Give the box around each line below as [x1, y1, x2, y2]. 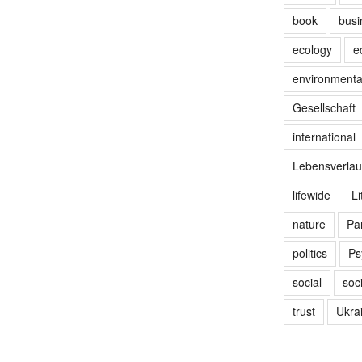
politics [292, 244, 327, 261]
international [292, 128, 356, 145]
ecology [292, 40, 332, 57]
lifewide [292, 186, 330, 203]
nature [292, 215, 326, 232]
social [292, 273, 322, 290]
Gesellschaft [292, 99, 356, 116]
